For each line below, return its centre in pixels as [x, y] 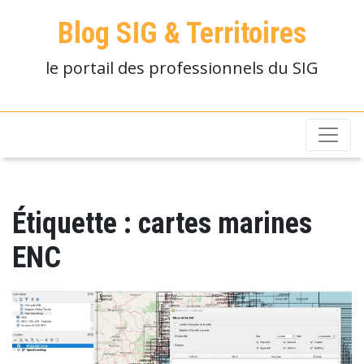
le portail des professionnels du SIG [182, 68]
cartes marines [225, 223]
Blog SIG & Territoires [182, 33]
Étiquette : [75, 223]
